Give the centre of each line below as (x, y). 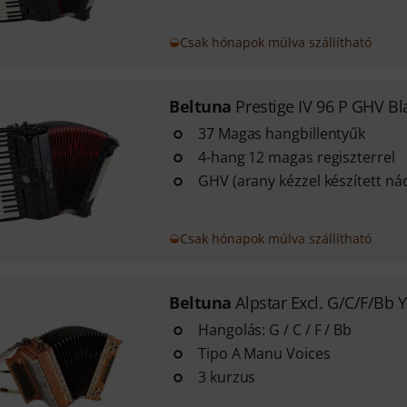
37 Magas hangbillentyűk (282, 134)
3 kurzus (227, 377)
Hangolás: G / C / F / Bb (275, 330)
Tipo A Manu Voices (264, 353)
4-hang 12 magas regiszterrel (296, 157)
